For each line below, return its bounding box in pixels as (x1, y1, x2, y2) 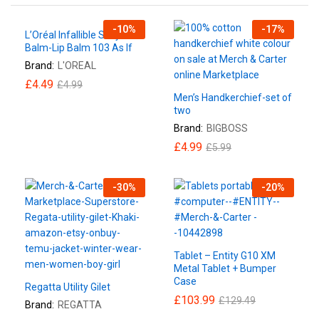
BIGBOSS (206, 122, 248, 134)
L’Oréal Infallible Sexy (25, 28, 120, 41)
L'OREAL (58, 59, 96, 71)
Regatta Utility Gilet (25, 281, 110, 293)
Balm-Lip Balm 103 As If (25, 41, 132, 53)
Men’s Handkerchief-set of (174, 91, 292, 103)
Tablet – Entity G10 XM (174, 249, 276, 261)
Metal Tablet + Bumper (174, 262, 276, 274)
